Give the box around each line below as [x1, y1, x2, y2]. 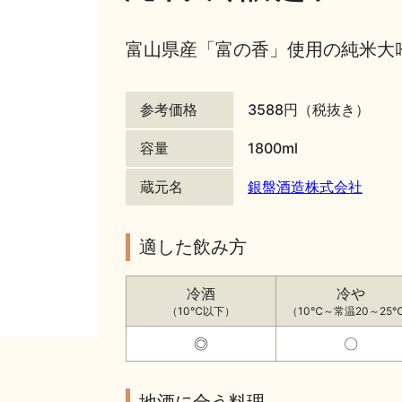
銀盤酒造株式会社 [248, 177, 363, 196]
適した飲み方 [139, 235, 247, 258]
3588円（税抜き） [248, 100, 370, 118]
